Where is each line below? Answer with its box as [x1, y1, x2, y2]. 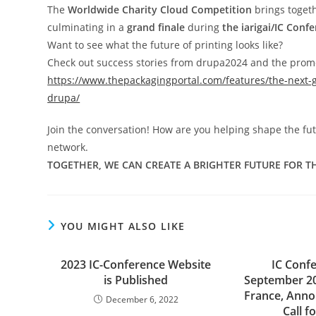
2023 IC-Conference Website [61, 257, 212, 272]
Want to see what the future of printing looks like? [47, 38, 284, 51]
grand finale [127, 20, 186, 34]
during [185, 20, 223, 34]
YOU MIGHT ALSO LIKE [60, 219, 186, 233]
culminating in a [47, 20, 128, 34]
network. [47, 140, 89, 154]
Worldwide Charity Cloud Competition [68, 3, 253, 16]
